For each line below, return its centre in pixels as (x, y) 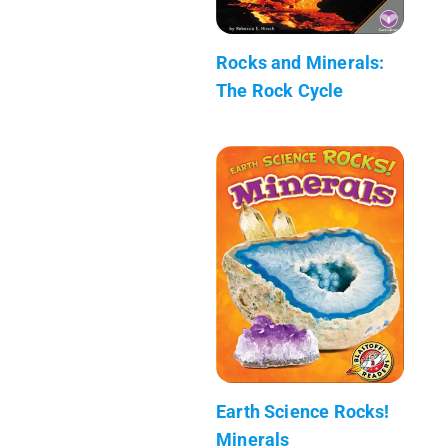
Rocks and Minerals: (300, 62)
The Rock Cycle (280, 90)
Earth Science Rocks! (303, 411)
